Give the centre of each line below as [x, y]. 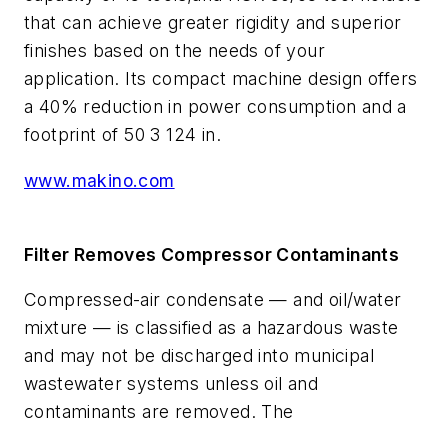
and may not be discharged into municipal [199, 356]
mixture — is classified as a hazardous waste [211, 328]
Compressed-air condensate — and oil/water [213, 300]
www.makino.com [99, 180]
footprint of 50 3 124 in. [122, 135]
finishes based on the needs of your [174, 51]
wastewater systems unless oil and [171, 384]
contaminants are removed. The [159, 412]
